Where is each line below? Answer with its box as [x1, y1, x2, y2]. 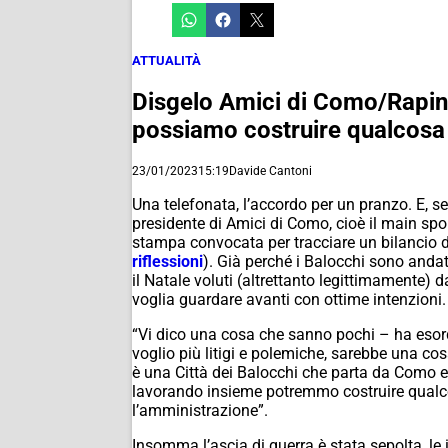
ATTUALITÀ [132, 53, 201, 68]
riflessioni [132, 251, 203, 271]
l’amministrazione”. [132, 400, 268, 420]
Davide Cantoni [229, 163, 312, 178]
